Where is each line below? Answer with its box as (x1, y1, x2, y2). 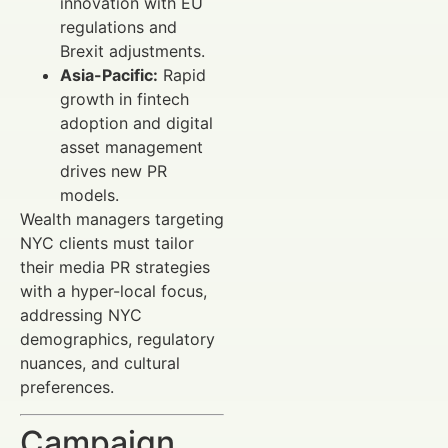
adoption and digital (60, 113, 213, 134)
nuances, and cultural (20, 353, 180, 374)
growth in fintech (60, 89, 189, 110)
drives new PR (60, 161, 167, 182)
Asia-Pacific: (60, 65, 158, 86)
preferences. (20, 377, 114, 398)
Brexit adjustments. (60, 41, 205, 62)
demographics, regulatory (20, 329, 215, 350)
